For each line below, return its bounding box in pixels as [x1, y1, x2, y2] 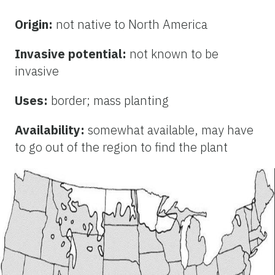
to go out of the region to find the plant [15, 139, 228, 156]
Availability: [15, 122, 88, 139]
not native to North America [56, 16, 207, 33]
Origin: [15, 16, 56, 33]
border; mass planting [51, 92, 169, 109]
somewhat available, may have [88, 122, 254, 139]
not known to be [130, 45, 219, 63]
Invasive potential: [15, 45, 130, 63]
